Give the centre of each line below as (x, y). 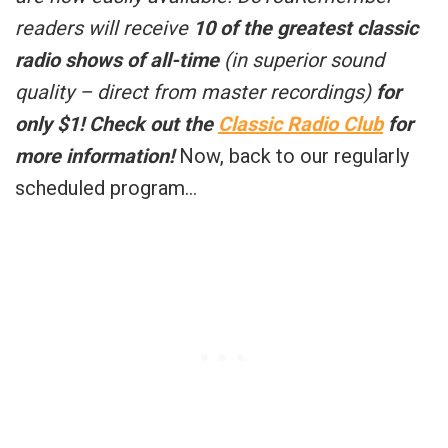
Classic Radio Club (300, 123)
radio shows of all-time (117, 59)
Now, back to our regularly (294, 155)
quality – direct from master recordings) (193, 91)
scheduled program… (106, 187)
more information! (97, 155)
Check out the (153, 123)
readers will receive (104, 27)
